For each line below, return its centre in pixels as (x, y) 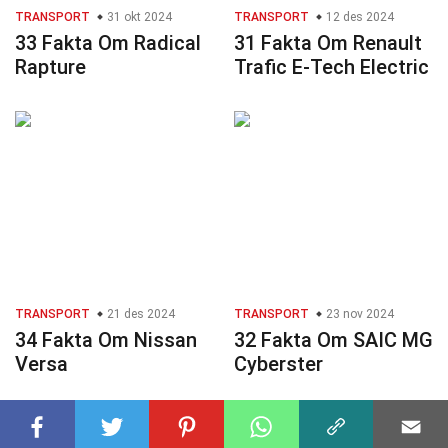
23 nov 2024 (358, 314)
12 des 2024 (358, 17)
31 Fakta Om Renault (328, 43)
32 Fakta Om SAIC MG (333, 340)
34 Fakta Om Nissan (106, 340)
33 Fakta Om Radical (108, 43)
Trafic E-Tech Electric (331, 67)
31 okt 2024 (138, 17)
